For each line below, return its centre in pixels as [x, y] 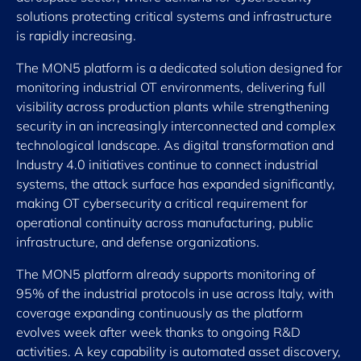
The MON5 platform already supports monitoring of [166, 274]
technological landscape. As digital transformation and [175, 145]
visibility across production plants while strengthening [173, 106]
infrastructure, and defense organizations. [138, 242]
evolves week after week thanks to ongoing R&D [158, 332]
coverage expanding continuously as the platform [160, 313]
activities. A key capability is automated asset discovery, [178, 351]
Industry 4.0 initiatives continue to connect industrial [167, 164]
